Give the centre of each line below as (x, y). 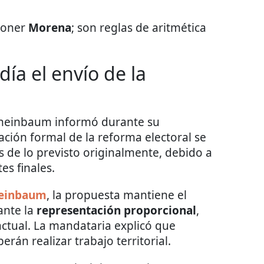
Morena (50, 28)
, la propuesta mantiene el (117, 195)
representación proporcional (116, 211)
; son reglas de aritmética (139, 28)
